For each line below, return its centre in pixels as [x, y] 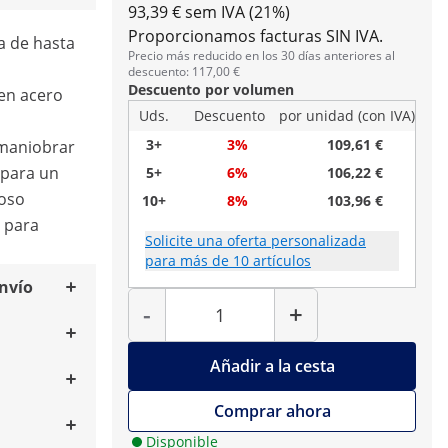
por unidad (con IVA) [347, 115]
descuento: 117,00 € [184, 71]
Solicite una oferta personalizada [255, 240]
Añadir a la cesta [272, 366]
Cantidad [244, 293]
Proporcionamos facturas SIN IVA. [255, 36]
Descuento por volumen [211, 89]
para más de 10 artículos [228, 260]
